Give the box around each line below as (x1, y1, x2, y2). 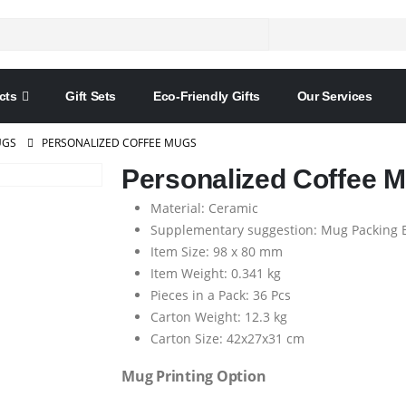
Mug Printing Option (121, 366, 266, 386)
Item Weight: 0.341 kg (150, 265, 281, 282)
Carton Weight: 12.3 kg (150, 308, 287, 325)
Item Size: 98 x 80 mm (150, 243, 283, 260)
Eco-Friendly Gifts (153, 89, 260, 103)
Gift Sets (65, 89, 117, 103)
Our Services (296, 89, 372, 103)
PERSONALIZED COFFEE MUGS (42, 135, 197, 150)
